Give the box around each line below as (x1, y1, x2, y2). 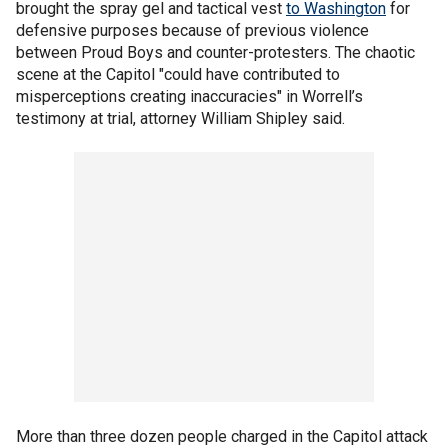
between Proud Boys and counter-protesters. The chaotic (16, 42, 415, 62)
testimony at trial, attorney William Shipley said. (16, 108, 345, 128)
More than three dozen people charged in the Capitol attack (16, 426, 428, 446)
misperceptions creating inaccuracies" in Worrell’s (16, 86, 363, 106)
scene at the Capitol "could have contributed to (16, 64, 340, 84)
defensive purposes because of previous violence (16, 20, 369, 40)
